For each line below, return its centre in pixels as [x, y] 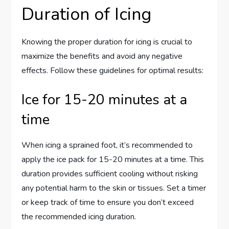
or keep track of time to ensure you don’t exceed [108, 203]
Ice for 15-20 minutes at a [105, 100]
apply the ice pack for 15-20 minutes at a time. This [113, 160]
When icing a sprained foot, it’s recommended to [107, 145]
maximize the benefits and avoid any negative [102, 56]
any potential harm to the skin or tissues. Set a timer [114, 188]
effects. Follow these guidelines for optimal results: [113, 71]
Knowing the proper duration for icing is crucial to [107, 42]
